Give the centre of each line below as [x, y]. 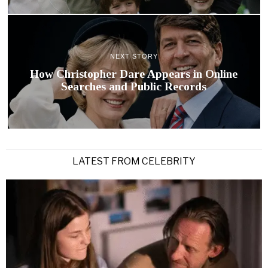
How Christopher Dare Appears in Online [134, 74]
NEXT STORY [134, 56]
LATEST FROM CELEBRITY [134, 161]
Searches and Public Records [134, 86]
